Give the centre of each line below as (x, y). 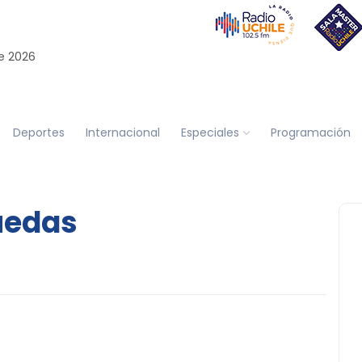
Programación (310, 132)
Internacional (122, 132)
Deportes (38, 132)
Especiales (210, 132)
